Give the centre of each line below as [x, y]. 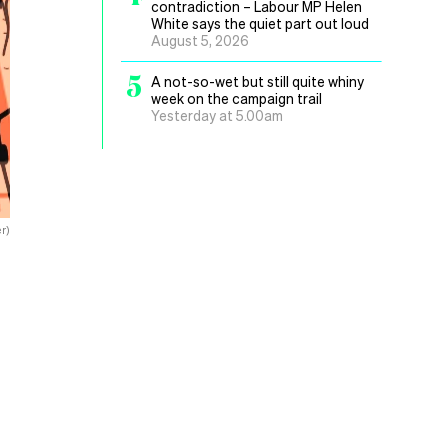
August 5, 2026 [200, 40]
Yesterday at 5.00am [217, 115]
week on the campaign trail [236, 98]
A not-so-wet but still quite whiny [257, 81]
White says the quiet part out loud [260, 23]
